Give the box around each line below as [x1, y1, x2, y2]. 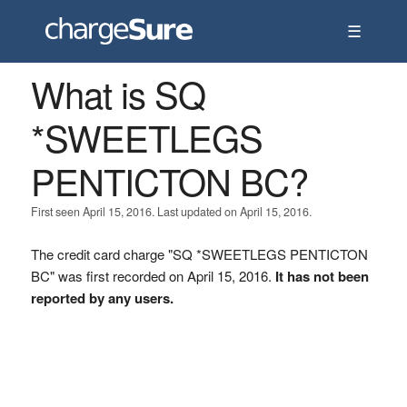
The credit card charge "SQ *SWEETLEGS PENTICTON [30, 244, 368, 263]
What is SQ [30, 67, 205, 119]
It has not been [274, 266, 369, 286]
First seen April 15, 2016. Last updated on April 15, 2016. [30, 203, 312, 220]
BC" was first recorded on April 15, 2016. [30, 266, 275, 285]
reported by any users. [30, 288, 174, 308]
